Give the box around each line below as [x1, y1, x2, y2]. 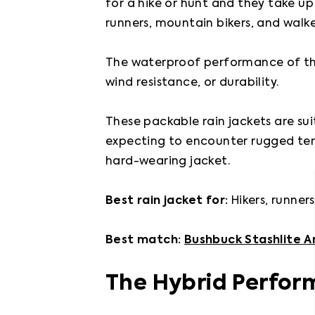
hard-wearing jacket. [105, 156, 230, 167]
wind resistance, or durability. [105, 77, 279, 89]
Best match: [105, 235, 184, 246]
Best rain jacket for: [105, 195, 231, 207]
